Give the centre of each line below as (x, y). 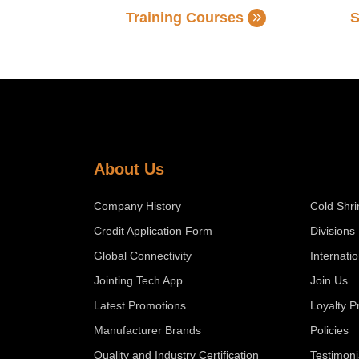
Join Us (329, 280)
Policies (329, 330)
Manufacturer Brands (147, 330)
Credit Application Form (153, 231)
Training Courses (185, 18)
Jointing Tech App (138, 280)
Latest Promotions (140, 305)
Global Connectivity (143, 256)
